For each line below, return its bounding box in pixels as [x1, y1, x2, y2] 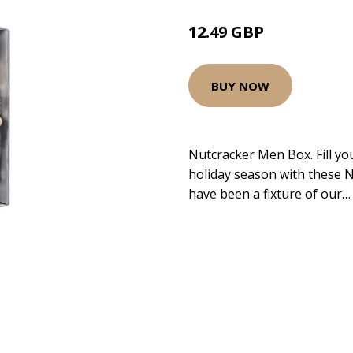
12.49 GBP [188, 21, 264, 43]
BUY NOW [211, 77, 269, 94]
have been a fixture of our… [188, 185, 351, 203]
